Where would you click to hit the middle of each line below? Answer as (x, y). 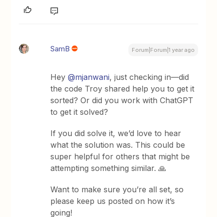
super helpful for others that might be (120, 156)
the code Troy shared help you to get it (123, 88)
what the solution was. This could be (118, 145)
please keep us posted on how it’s (113, 201)
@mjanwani (89, 77)
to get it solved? (79, 112)
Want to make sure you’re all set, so (117, 189)
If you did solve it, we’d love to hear (116, 133)
